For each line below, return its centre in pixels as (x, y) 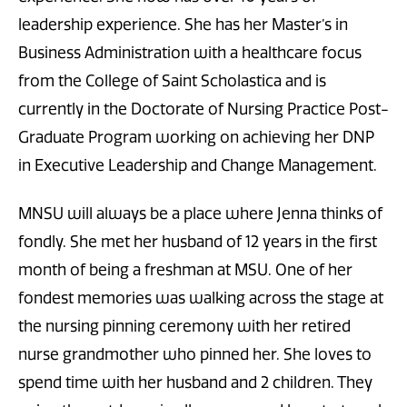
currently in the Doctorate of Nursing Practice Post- (203, 109)
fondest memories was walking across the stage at (201, 298)
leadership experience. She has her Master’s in (183, 25)
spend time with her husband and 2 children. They (195, 382)
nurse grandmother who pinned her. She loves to (195, 354)
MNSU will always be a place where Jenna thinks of (200, 213)
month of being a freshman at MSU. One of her (185, 269)
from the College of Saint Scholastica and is (172, 81)
